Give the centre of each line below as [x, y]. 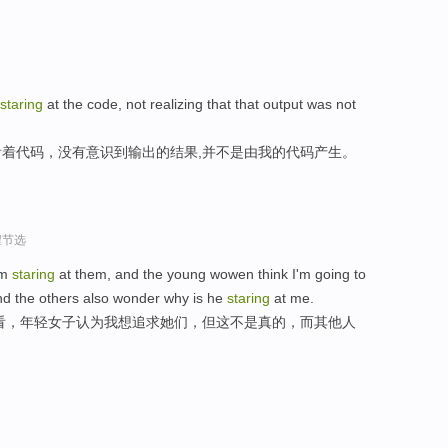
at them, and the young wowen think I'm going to [210, 274]
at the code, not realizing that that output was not [199, 104]
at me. [292, 298]
